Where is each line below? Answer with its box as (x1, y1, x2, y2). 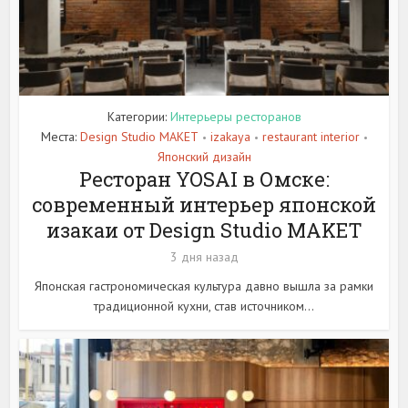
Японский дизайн (157, 148, 251, 166)
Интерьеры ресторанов (169, 108, 301, 126)
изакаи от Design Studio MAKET (46, 217, 362, 244)
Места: (40, 128, 80, 146)
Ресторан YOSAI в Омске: (78, 166, 330, 193)
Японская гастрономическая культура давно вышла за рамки (35, 278, 373, 295)
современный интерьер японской (32, 191, 376, 219)
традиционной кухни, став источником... (94, 298, 314, 315)
